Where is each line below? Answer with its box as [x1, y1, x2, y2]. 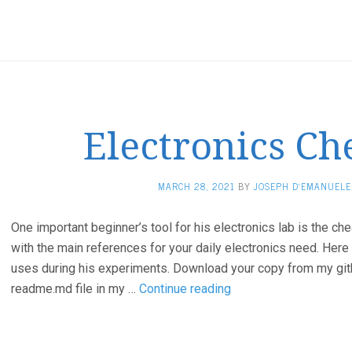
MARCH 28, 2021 [158, 178, 235, 194]
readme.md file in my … [11, 281, 139, 296]
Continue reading [139, 281, 231, 296]
